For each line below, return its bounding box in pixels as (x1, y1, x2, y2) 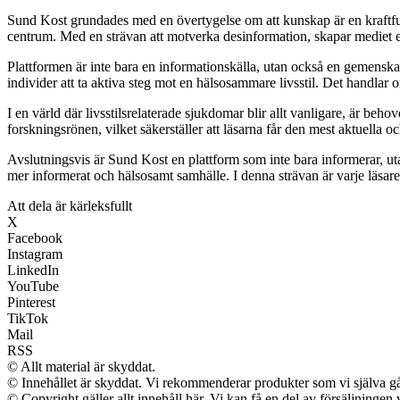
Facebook (7, 230, 62, 246)
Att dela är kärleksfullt (7, 198, 132, 213)
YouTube (7, 279, 59, 294)
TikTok (7, 311, 48, 326)
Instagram (7, 246, 62, 262)
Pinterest (7, 295, 55, 310)
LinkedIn (7, 262, 59, 278)
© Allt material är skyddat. (7, 359, 155, 374)
